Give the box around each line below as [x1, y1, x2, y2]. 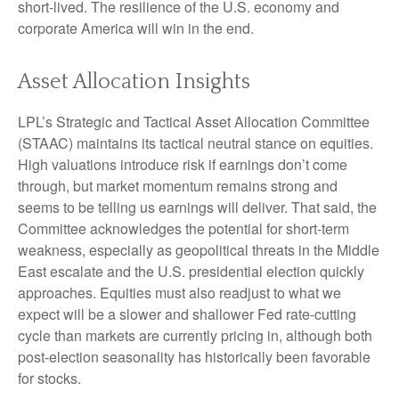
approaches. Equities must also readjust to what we [18, 282, 341, 304]
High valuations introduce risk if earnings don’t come [18, 154, 347, 175]
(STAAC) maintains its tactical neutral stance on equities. [18, 133, 373, 154]
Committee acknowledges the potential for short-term [18, 218, 349, 240]
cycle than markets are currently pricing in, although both [18, 325, 372, 346]
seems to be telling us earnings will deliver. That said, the [18, 197, 377, 218]
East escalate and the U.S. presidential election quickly [18, 261, 364, 282]
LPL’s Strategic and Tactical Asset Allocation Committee [18, 111, 370, 133]
